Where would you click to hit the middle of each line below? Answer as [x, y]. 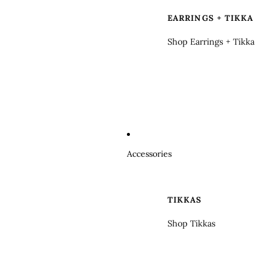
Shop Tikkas [192, 223]
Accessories [149, 153]
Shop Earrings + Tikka [211, 41]
